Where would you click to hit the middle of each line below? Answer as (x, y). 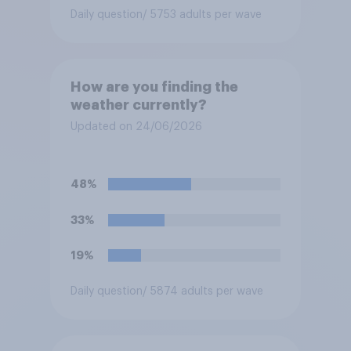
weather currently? (138, 105)
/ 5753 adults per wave (202, 15)
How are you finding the (154, 87)
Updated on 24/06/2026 (136, 127)
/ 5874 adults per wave (203, 292)
